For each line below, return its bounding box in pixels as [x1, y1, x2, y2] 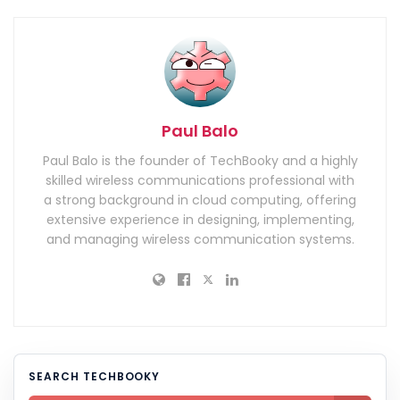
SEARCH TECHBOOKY [29, 369, 161, 385]
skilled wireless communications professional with [46, 171, 354, 190]
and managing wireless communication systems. [46, 230, 354, 249]
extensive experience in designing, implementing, [46, 211, 354, 229]
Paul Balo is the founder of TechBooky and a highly [42, 152, 358, 171]
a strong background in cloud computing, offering [44, 191, 356, 210]
